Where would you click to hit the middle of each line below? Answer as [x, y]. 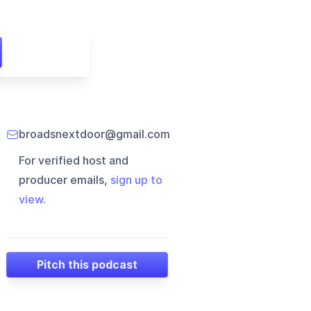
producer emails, [65, 180]
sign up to [137, 180]
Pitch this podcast [87, 264]
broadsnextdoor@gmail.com [95, 134]
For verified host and [74, 161]
